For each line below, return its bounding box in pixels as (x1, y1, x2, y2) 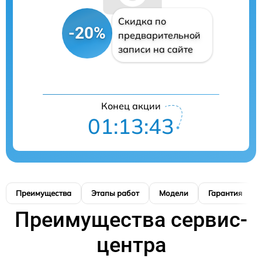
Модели (159, 188, 188, 198)
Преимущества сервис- (15, 207, 247, 232)
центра (96, 232, 166, 257)
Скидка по (118, 15, 166, 27)
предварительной (118, 29, 201, 41)
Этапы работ (91, 188, 139, 198)
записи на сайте (118, 43, 193, 55)
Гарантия (208, 188, 242, 198)
